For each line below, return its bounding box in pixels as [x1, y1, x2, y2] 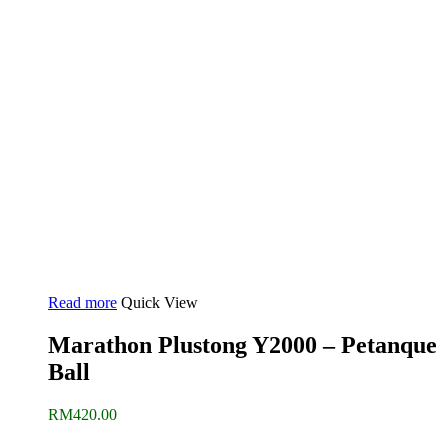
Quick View [121, 294, 198, 311]
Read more [48, 294, 117, 311]
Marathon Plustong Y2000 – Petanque [48, 331, 437, 358]
